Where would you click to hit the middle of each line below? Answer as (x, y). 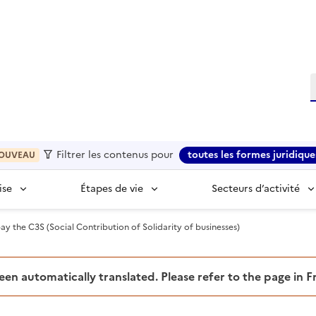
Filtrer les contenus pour (114, 155)
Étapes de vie (112, 189)
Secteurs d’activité (256, 189)
